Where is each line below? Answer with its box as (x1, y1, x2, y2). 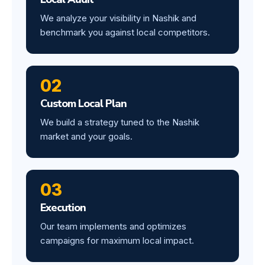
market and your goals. (40, 130, 132, 142)
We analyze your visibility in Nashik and (40, 12, 196, 24)
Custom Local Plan (40, 96, 127, 111)
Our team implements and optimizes (40, 220, 186, 232)
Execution (40, 200, 86, 215)
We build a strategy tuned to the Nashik (40, 116, 199, 128)
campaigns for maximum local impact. (40, 234, 194, 246)
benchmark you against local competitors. (40, 26, 210, 38)
